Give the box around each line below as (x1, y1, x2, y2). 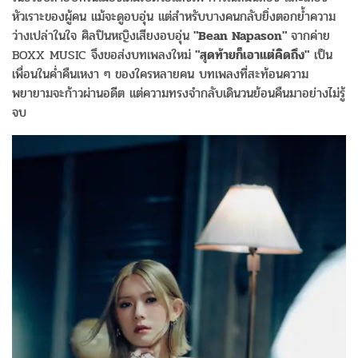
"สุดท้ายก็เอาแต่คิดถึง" (191, 44, 309, 65)
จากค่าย (291, 25, 330, 46)
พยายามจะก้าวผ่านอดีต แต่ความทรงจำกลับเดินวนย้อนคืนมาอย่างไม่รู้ (12, 82, 345, 103)
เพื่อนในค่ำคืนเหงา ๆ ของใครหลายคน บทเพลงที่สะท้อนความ (12, 63, 308, 84)
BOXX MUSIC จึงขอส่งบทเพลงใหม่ (12, 44, 191, 65)
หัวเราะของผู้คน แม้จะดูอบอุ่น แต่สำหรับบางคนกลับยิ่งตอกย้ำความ (12, 6, 336, 26)
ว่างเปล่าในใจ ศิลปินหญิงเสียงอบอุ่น (12, 25, 189, 46)
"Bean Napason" (189, 25, 291, 46)
